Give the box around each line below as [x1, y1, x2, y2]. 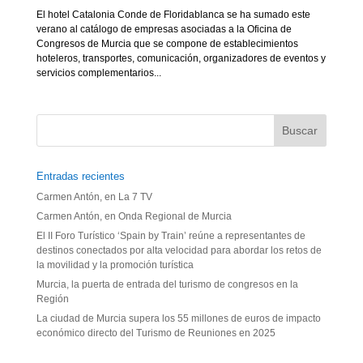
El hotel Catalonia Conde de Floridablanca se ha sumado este [36, 9, 310, 21]
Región [36, 293, 69, 305]
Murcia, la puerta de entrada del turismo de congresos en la [36, 279, 298, 291]
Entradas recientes [36, 170, 125, 183]
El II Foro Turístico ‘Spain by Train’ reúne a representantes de [36, 230, 305, 242]
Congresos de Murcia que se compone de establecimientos [36, 38, 298, 50]
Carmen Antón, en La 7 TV [36, 191, 152, 203]
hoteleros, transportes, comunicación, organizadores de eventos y [36, 53, 326, 65]
